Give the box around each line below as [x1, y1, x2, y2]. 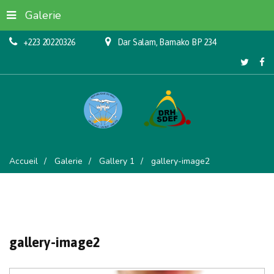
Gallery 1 [99, 155, 135, 167]
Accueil [9, 155, 38, 167]
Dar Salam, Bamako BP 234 [117, 37, 217, 47]
